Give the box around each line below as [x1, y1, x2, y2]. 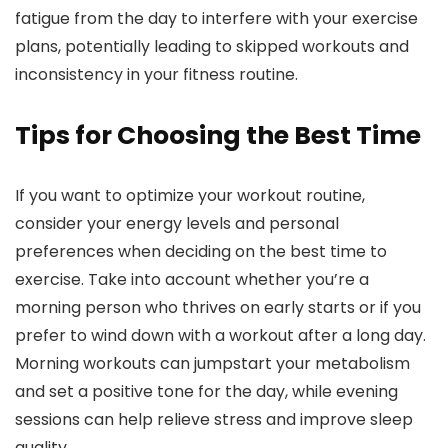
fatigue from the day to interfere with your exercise [15, 7, 418, 31]
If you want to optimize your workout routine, [15, 184, 365, 208]
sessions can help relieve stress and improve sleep [15, 408, 413, 432]
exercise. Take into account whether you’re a [15, 268, 369, 292]
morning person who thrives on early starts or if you [15, 296, 421, 320]
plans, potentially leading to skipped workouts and [15, 35, 409, 59]
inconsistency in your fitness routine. [15, 63, 298, 87]
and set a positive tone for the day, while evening [15, 380, 398, 404]
